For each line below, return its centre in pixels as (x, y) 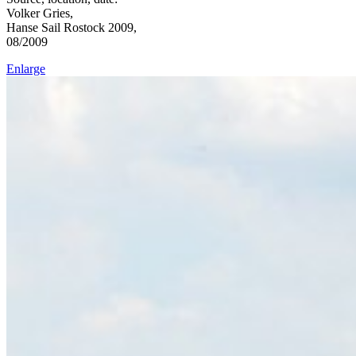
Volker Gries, (40, 13)
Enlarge (26, 68)
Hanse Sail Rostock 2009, (72, 27)
